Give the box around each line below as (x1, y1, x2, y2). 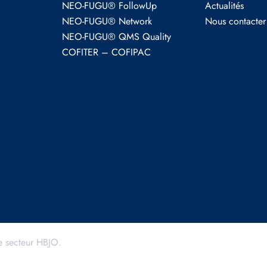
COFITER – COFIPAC (62, 45, 151, 59)
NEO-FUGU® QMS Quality (62, 30, 171, 44)
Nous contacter (205, 14, 266, 28)
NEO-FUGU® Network (62, 14, 152, 28)
